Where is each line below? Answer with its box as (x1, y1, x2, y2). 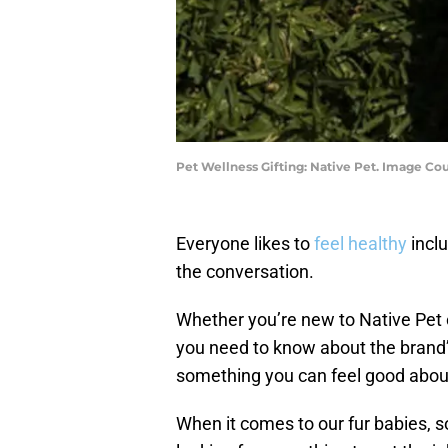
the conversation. (176, 261, 314, 283)
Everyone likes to (176, 233, 314, 255)
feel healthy (314, 233, 407, 255)
